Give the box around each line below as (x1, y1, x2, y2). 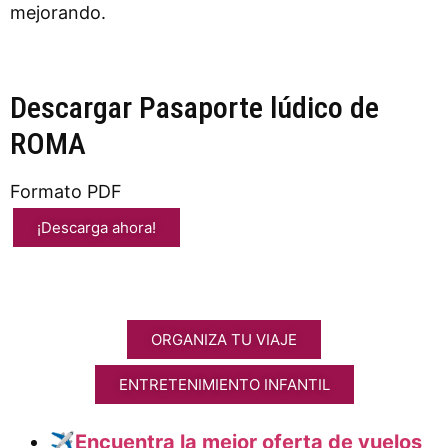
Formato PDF (10, 180, 122, 202)
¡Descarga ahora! (37, 217, 156, 237)
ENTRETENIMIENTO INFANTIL (118, 374, 330, 394)
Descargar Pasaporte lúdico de (10, 89, 379, 125)
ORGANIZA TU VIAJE (151, 329, 297, 349)
